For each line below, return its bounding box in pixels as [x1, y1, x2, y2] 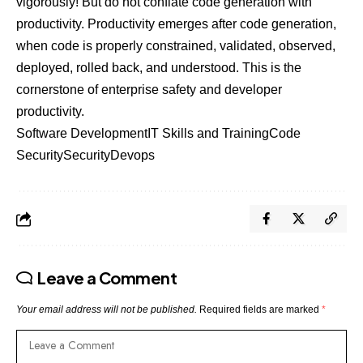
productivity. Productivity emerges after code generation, [16, 16, 336, 31]
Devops [110, 147, 155, 162]
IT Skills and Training [147, 126, 269, 140]
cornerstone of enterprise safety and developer [16, 82, 282, 96]
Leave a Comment [37, 267, 177, 288]
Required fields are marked [199, 303, 322, 315]
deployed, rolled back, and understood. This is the [16, 60, 301, 75]
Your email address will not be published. [16, 303, 197, 315]
